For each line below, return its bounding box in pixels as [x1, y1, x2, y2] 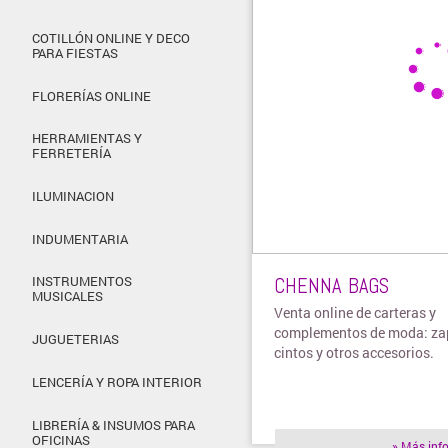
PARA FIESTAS [32, 44, 118, 61]
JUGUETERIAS [32, 331, 119, 348]
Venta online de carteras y [274, 303, 436, 323]
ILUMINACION [32, 187, 114, 204]
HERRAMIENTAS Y [32, 130, 142, 147]
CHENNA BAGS [274, 272, 389, 299]
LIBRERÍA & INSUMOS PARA [32, 416, 195, 433]
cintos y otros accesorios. [274, 343, 434, 363]
